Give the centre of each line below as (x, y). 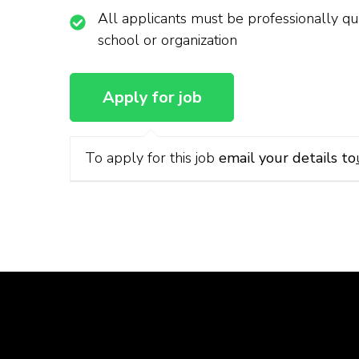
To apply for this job (152, 158)
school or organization (167, 40)
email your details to (287, 158)
